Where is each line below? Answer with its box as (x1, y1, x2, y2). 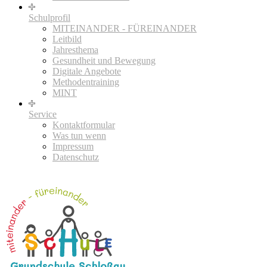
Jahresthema (52, 44, 98, 55)
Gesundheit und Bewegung (52, 55, 156, 66)
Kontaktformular (52, 119, 115, 130)
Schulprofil (29, 12, 70, 23)
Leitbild (52, 33, 82, 44)
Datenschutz (52, 151, 99, 162)
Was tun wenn (52, 130, 106, 141)
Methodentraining (52, 76, 119, 87)
